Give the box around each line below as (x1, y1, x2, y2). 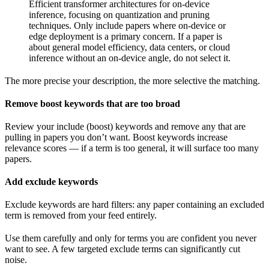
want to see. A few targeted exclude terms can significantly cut (5, 244, 240, 255)
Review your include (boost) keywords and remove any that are (5, 121, 246, 132)
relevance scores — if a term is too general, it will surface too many (5, 143, 259, 154)
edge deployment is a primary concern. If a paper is (29, 31, 222, 42)
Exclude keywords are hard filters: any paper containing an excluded (5, 199, 264, 210)
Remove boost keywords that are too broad (5, 98, 180, 109)
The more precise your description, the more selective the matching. (5, 76, 260, 86)
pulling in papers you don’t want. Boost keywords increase (5, 132, 228, 143)
